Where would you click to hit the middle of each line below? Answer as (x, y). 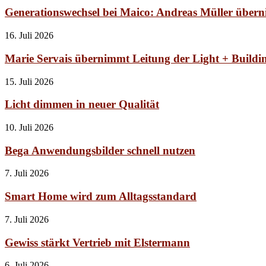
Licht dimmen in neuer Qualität (82, 104)
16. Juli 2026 (29, 36)
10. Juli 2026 (29, 127)
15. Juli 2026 (29, 81)
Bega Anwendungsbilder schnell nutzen (100, 150)
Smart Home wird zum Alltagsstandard (101, 197)
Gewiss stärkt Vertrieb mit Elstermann (97, 242)
